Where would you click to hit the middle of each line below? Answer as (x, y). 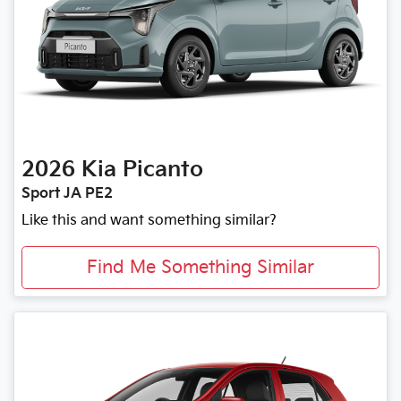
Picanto (163, 170)
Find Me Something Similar (200, 268)
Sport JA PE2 (67, 194)
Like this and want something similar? (149, 221)
